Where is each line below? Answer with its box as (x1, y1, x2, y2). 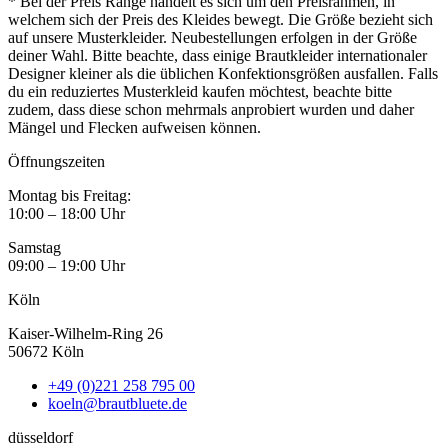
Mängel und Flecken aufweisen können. (8, 118, 261, 136)
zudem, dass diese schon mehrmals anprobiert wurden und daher (8, 100, 414, 118)
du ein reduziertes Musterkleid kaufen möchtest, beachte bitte (8, 82, 392, 100)
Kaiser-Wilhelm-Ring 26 (8, 324, 163, 342)
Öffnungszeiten (8, 152, 105, 170)
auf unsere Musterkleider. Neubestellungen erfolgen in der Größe (8, 28, 417, 46)
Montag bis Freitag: (8, 186, 131, 204)
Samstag (8, 238, 61, 256)
